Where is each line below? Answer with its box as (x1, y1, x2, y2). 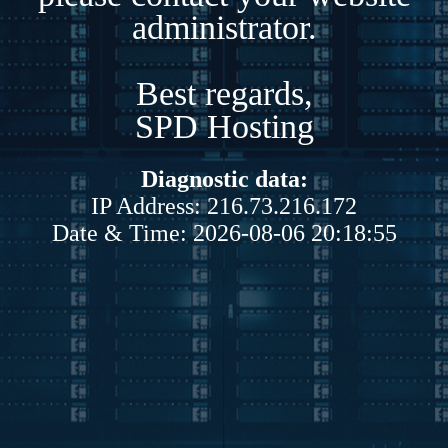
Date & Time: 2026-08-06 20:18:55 (51, 219, 397, 246)
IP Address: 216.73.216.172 (91, 192, 357, 219)
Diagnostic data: (140, 165, 308, 192)
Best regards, (135, 74, 313, 112)
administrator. (131, 8, 317, 46)
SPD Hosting (134, 107, 314, 145)
